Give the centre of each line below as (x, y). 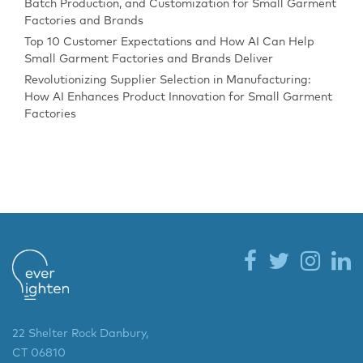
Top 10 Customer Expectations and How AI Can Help (169, 43)
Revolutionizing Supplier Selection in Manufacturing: (168, 81)
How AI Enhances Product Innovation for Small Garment (178, 98)
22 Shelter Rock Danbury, (80, 334)
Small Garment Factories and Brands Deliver (149, 60)
